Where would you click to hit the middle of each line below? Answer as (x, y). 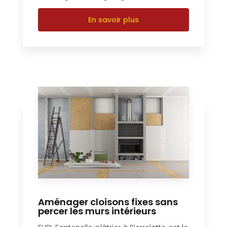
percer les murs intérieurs (97, 211)
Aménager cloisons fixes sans (108, 202)
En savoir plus (113, 20)
